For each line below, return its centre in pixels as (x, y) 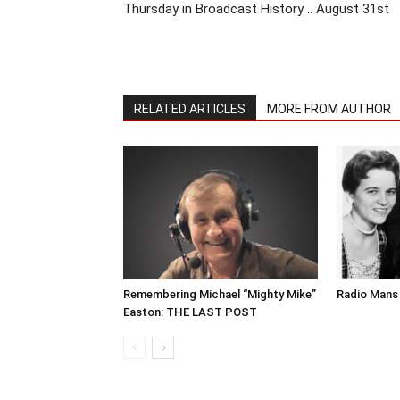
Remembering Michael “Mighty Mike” (220, 294)
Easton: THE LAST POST (190, 312)
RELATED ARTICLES (190, 108)
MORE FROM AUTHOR (329, 108)
